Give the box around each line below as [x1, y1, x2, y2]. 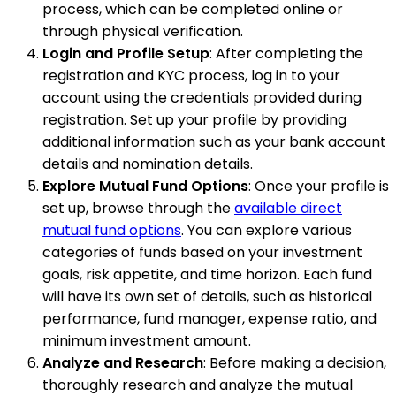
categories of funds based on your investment [42, 242, 362, 263]
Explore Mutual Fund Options [42, 176, 248, 197]
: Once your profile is [248, 176, 389, 197]
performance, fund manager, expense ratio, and [42, 308, 377, 330]
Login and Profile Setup [42, 43, 209, 65]
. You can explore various [181, 220, 352, 241]
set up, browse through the [42, 198, 234, 219]
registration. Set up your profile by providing [42, 110, 346, 131]
